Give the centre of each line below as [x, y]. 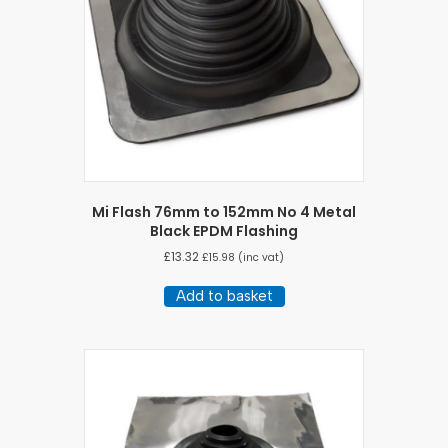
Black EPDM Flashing [224, 230]
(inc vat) [259, 257]
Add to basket [224, 295]
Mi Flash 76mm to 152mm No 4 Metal [224, 211]
